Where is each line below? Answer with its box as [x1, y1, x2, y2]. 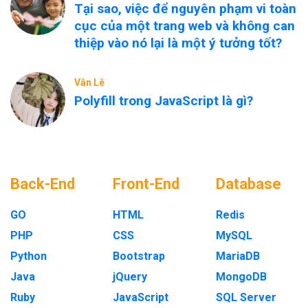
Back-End [10, 175, 75, 192]
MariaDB [215, 250, 260, 263]
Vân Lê [74, 77, 104, 88]
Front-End [113, 175, 180, 192]
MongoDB [215, 270, 267, 283]
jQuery [113, 270, 148, 283]
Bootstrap [113, 250, 166, 263]
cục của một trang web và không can [74, 18, 295, 34]
